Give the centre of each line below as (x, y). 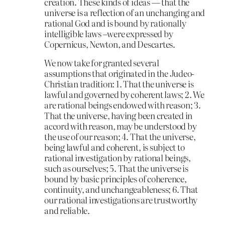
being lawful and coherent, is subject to (115, 147)
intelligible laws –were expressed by (109, 33)
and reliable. (67, 210)
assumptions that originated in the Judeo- (120, 73)
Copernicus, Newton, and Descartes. (110, 44)
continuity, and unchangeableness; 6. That (121, 189)
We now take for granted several (102, 63)
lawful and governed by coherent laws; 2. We (124, 94)
